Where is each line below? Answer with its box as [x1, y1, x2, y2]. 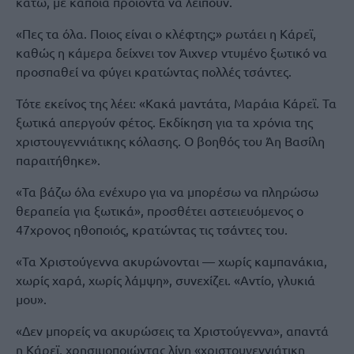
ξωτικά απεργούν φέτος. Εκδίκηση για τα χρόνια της [16, 114, 313, 130]
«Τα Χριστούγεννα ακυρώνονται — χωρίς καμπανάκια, [16, 253, 327, 269]
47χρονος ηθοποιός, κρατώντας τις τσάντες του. [16, 221, 288, 237]
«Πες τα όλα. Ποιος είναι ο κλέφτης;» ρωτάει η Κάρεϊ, [16, 25, 316, 41]
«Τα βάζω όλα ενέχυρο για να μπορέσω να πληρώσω [16, 183, 318, 199]
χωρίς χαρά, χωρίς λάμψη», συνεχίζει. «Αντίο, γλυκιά [16, 272, 315, 288]
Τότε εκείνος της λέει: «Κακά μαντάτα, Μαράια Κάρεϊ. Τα [16, 95, 337, 111]
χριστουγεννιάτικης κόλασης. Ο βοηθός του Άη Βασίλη [16, 133, 325, 149]
